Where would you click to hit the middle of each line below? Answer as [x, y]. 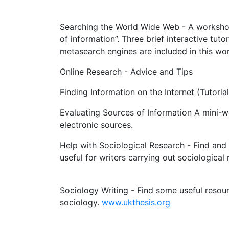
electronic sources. [96, 125]
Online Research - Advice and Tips [126, 72]
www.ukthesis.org [136, 202]
